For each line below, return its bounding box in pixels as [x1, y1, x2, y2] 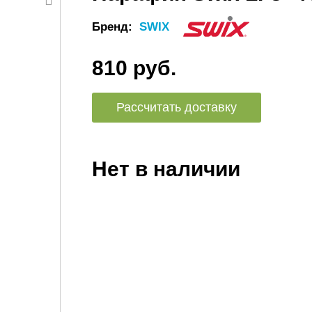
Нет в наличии [92, 157, 240, 180]
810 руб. [92, 56, 176, 79]
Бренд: [92, 19, 136, 33]
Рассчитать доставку [116, 100, 237, 114]
